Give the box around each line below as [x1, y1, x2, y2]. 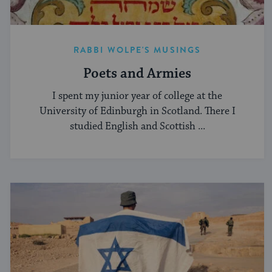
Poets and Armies [83, 65, 191, 83]
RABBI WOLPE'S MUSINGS [73, 44, 202, 56]
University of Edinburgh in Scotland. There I [39, 104, 236, 118]
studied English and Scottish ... [69, 119, 205, 133]
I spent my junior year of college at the [52, 89, 222, 103]
